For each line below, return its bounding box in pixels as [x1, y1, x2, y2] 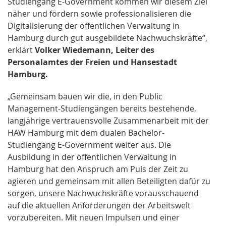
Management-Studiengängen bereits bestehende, [8, 103, 196, 115]
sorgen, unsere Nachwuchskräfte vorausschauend [8, 188, 199, 199]
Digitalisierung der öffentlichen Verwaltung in [8, 20, 180, 32]
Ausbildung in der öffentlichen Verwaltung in [8, 151, 177, 163]
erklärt [8, 44, 35, 56]
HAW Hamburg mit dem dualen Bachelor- [8, 127, 164, 139]
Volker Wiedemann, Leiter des [35, 44, 154, 56]
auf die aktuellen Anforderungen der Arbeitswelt [8, 200, 191, 211]
